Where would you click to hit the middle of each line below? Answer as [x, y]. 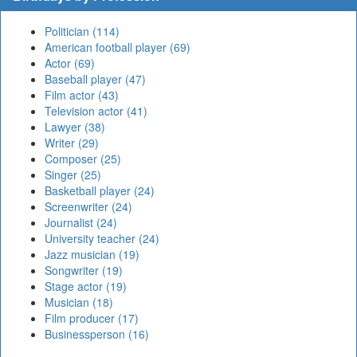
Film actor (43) [82, 95]
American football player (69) [118, 47]
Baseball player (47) [95, 79]
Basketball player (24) [100, 191]
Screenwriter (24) [88, 207]
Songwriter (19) [84, 271]
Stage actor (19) [86, 286]
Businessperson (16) [97, 334]
